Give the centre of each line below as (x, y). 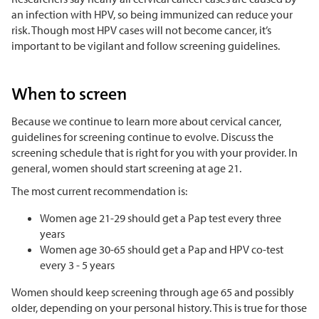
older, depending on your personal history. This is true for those (159, 308)
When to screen (69, 94)
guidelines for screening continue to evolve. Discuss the (142, 137)
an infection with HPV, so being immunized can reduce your (152, 15)
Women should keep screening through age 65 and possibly (153, 292)
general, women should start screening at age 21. (127, 168)
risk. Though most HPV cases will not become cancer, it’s (141, 30)
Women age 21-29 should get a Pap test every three (161, 218)
